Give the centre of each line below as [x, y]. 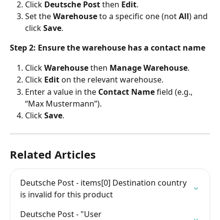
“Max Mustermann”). [63, 103]
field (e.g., [175, 92]
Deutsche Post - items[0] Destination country [104, 183]
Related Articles [53, 154]
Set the [39, 16]
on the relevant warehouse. [111, 80]
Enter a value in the [62, 92]
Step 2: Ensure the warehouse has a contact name [108, 48]
